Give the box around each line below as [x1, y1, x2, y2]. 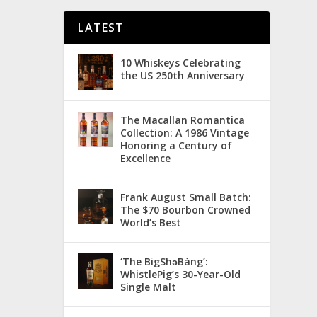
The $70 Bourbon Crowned [120, 202, 251, 217]
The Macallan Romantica [120, 113, 246, 127]
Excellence [120, 151, 171, 165]
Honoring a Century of [120, 138, 233, 152]
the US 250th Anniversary [120, 68, 246, 82]
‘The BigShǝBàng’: [120, 254, 209, 268]
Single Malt [120, 279, 177, 294]
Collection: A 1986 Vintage [120, 125, 250, 139]
